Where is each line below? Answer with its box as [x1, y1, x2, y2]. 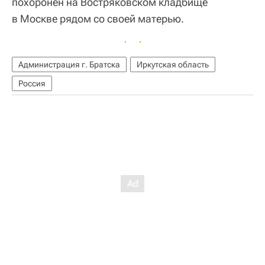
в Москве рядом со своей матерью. [12, 12, 184, 25]
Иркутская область [137, 59, 209, 69]
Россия [18, 78, 46, 88]
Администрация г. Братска [18, 59, 120, 69]
